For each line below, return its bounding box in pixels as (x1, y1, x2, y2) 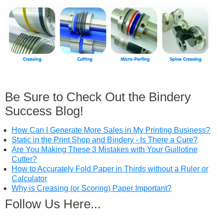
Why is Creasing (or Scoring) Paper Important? (12, 184, 171, 193)
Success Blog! (5, 104, 83, 118)
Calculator (12, 174, 47, 183)
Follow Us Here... (5, 197, 101, 211)
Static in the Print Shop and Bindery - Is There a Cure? (12, 136, 198, 144)
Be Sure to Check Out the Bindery (5, 90, 191, 104)
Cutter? (12, 155, 37, 164)
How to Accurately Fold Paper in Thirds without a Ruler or (12, 165, 208, 173)
